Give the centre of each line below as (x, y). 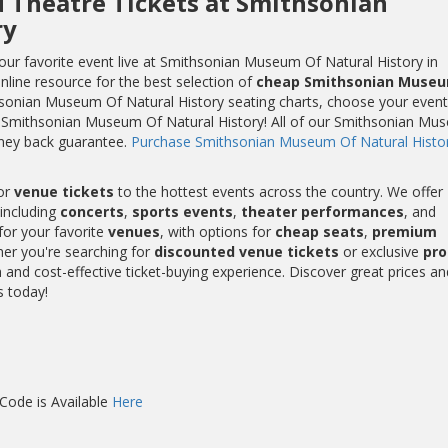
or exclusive (380, 251)
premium (404, 231)
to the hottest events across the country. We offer (278, 191)
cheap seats (319, 231)
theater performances (322, 211)
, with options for (217, 231)
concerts (91, 211)
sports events (182, 211)
